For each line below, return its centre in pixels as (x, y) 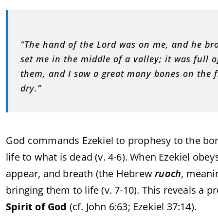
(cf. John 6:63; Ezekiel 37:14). (132, 207)
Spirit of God (36, 207)
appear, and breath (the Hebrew (81, 174)
